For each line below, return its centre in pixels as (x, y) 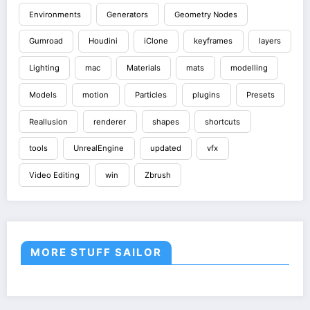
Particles (151, 94)
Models (43, 94)
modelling (249, 68)
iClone (156, 41)
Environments (55, 14)
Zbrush (157, 175)
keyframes (213, 41)
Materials (143, 68)
